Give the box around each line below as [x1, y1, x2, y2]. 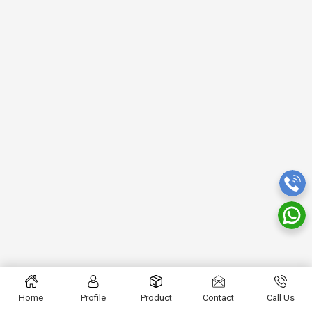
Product [140, 292, 172, 303]
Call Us [267, 292, 295, 303]
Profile [81, 292, 107, 303]
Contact [203, 292, 235, 303]
